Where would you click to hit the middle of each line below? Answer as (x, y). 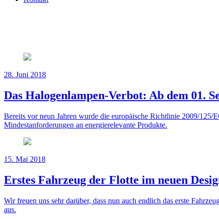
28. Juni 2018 (25, 75)
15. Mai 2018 (25, 159)
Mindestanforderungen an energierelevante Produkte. (86, 125)
